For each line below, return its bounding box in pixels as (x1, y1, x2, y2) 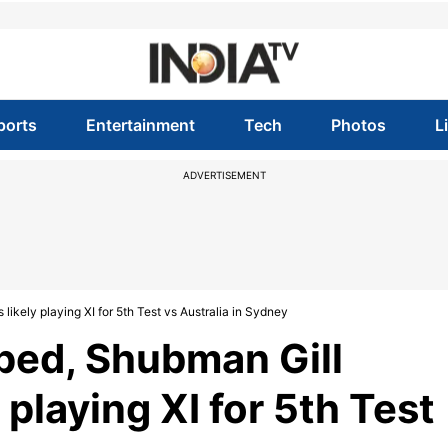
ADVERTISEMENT (182, 169, 266, 181)
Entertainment (85, 115, 195, 135)
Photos (331, 115, 387, 135)
